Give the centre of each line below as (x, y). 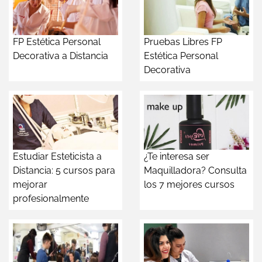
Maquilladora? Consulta (195, 171)
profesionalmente (51, 199)
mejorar (30, 185)
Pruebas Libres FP (183, 42)
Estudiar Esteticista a (57, 157)
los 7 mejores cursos (189, 185)
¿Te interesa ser (177, 157)
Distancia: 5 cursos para (64, 171)
